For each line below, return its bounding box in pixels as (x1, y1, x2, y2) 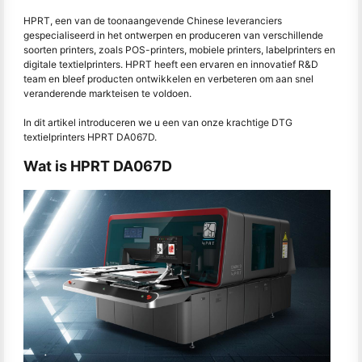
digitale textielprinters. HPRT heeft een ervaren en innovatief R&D (23, 58, 318, 70)
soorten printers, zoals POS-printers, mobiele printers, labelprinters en (23, 44, 335, 56)
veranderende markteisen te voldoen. (23, 87, 196, 99)
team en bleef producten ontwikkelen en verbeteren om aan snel (23, 73, 314, 85)
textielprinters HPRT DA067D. (23, 131, 157, 143)
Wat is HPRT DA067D (23, 158, 172, 175)
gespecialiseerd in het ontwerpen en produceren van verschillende (23, 29, 323, 41)
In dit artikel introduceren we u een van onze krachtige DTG (23, 116, 293, 128)
